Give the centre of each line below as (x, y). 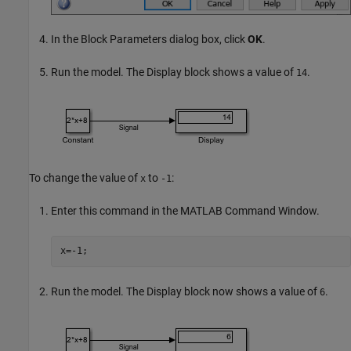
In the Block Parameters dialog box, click (149, 39)
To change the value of (85, 177)
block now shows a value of (251, 291)
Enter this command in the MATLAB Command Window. (185, 210)
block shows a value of (239, 72)
